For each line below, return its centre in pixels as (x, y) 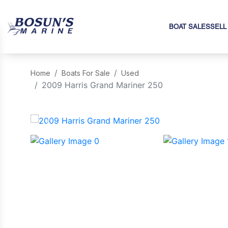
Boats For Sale (86, 73)
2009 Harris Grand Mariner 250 (102, 85)
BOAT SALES (190, 27)
